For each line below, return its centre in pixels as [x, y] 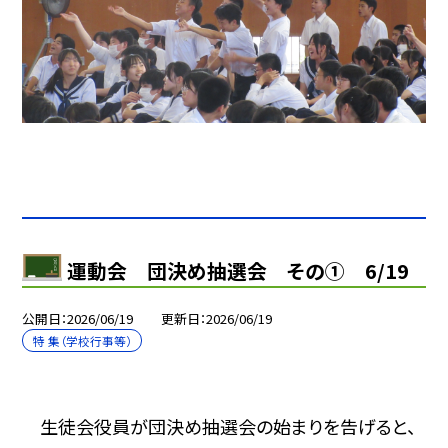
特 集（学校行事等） [82, 341]
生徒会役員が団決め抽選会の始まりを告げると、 [228, 425]
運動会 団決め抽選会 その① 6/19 [238, 270]
